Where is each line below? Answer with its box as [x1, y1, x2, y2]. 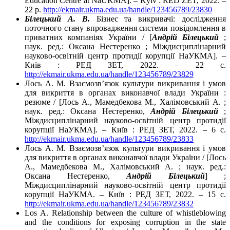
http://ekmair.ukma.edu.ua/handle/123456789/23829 [25, 70, 194, 79]
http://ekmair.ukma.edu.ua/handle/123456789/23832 [25, 199, 194, 208]
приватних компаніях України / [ [25, 33, 152, 42]
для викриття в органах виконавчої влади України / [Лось [25, 153, 226, 162]
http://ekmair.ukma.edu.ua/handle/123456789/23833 [25, 135, 194, 144]
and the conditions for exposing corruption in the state [25, 218, 226, 227]
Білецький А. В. [25, 14, 90, 24]
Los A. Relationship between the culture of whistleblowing [25, 208, 226, 218]
